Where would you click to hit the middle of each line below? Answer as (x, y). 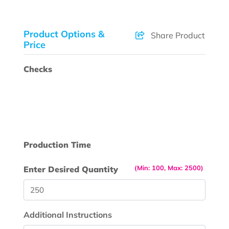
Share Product (178, 36)
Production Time (58, 145)
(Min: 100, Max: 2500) (169, 168)
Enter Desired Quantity (71, 169)
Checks (38, 69)
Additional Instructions (68, 214)
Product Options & (64, 34)
